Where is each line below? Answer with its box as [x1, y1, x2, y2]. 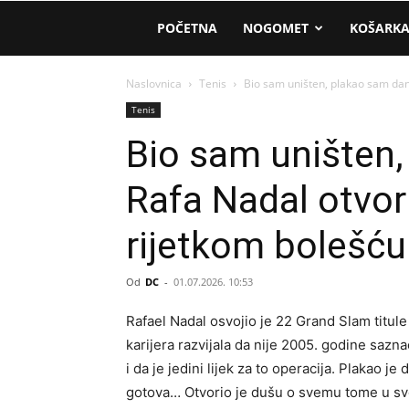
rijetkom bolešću [126, 224, 406, 267]
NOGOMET [243, 19, 309, 37]
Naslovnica [126, 76, 182, 91]
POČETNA [157, 19, 217, 37]
